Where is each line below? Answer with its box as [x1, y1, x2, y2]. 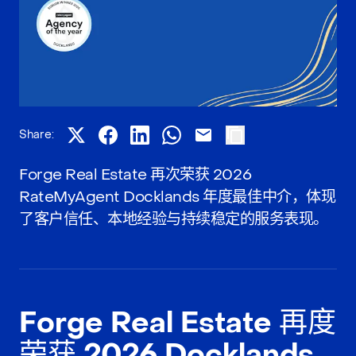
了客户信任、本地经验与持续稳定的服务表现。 [19, 208, 328, 229]
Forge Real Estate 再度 [19, 304, 336, 342]
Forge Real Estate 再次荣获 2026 [19, 164, 252, 184]
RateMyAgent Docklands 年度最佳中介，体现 [19, 186, 336, 207]
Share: [19, 126, 54, 142]
